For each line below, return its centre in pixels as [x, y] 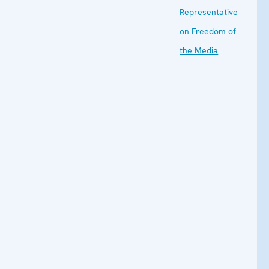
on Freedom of [208, 31]
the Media [199, 50]
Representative [209, 12]
